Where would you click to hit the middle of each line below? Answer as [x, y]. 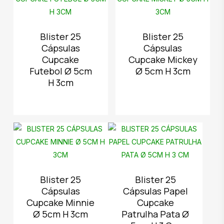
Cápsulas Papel [155, 191]
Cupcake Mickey [163, 59]
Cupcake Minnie [61, 202]
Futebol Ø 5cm [60, 71]
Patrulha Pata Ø [155, 214]
